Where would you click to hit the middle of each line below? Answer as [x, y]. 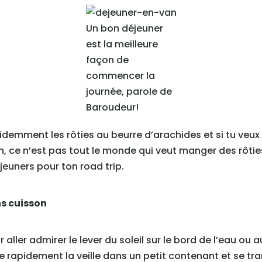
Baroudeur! [112, 108]
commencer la [120, 76]
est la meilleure [122, 44]
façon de [107, 60]
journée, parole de [129, 92]
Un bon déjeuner [124, 29]
